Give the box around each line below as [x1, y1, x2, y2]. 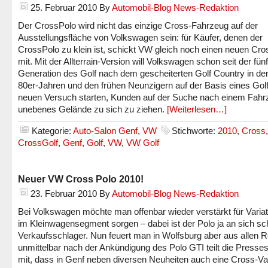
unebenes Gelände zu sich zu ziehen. [18, 104, 167, 114]
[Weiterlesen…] [167, 104, 227, 114]
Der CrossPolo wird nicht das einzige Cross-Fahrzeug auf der [18, 20, 258, 31]
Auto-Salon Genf [73, 126, 138, 136]
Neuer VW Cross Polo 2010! [18, 173, 144, 184]
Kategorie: [32, 126, 73, 136]
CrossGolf [18, 138, 58, 148]
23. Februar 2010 [31, 188, 97, 199]
